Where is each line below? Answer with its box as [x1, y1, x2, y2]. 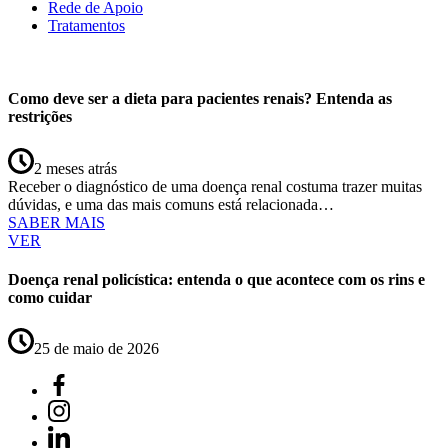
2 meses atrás [34, 159, 117, 177]
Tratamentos [48, 17, 125, 34]
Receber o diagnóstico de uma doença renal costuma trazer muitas [8, 177, 422, 195]
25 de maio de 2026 [34, 340, 159, 358]
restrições [8, 108, 72, 126]
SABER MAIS [8, 213, 105, 231]
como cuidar [8, 288, 92, 306]
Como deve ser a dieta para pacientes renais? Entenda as [8, 90, 392, 108]
